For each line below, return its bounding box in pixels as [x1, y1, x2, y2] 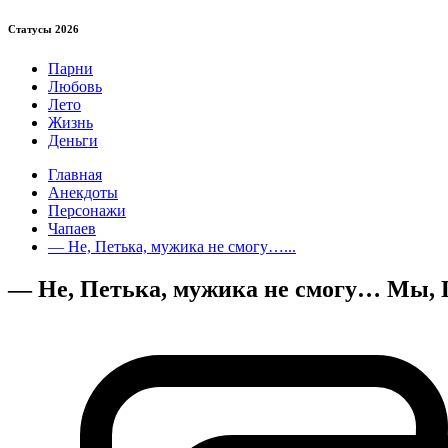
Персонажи [48, 201, 126, 219]
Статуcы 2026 [8, 22, 79, 35]
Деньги [48, 131, 98, 149]
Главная [48, 165, 102, 183]
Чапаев [48, 219, 96, 237]
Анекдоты [48, 183, 118, 201]
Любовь [48, 77, 102, 95]
